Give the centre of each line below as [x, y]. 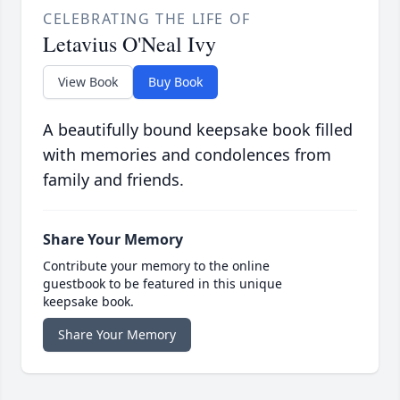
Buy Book [175, 82]
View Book [88, 82]
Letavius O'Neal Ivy [129, 44]
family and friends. [113, 180]
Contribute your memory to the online [156, 266]
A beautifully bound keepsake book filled [198, 130]
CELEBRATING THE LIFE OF [147, 19]
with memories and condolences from [187, 155]
